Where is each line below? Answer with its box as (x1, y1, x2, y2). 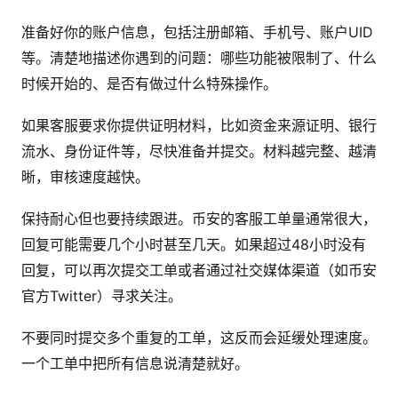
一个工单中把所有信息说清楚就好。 (21, 354, 249, 372)
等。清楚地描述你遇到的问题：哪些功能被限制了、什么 (21, 49, 377, 67)
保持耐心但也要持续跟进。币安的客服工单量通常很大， (21, 210, 377, 227)
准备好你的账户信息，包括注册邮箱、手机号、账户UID (21, 23, 373, 41)
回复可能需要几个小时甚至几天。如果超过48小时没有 (21, 235, 366, 253)
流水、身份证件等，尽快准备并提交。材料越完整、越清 (21, 142, 377, 160)
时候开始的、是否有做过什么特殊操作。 (21, 75, 277, 92)
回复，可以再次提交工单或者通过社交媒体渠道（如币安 (21, 261, 377, 279)
